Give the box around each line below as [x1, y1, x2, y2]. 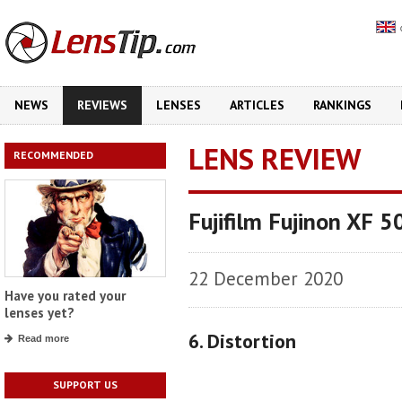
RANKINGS [313, 97, 371, 113]
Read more [18, 333, 69, 345]
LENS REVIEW [188, 139, 361, 178]
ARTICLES [230, 97, 284, 113]
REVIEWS [77, 97, 127, 113]
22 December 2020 [188, 267, 343, 291]
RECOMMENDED [13, 148, 93, 162]
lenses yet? [4, 304, 74, 322]
